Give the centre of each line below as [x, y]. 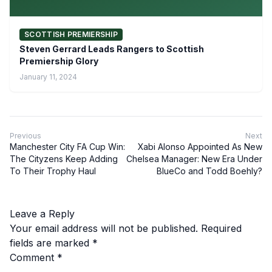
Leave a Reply [42, 213]
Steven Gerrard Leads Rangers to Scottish [112, 49]
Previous [25, 135]
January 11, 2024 [48, 76]
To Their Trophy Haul [53, 171]
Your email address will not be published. [104, 228]
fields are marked [51, 243]
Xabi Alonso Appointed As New [200, 146]
